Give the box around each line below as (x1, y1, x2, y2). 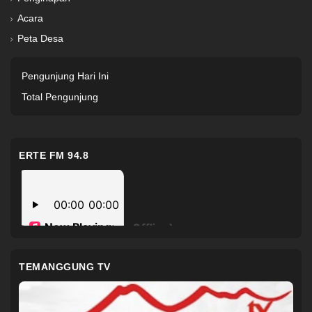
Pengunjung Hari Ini (22, 70, 109, 81)
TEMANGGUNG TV (19, 261, 111, 272)
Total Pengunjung (22, 91, 98, 102)
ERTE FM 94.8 (19, 150, 88, 161)
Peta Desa (17, 33, 63, 44)
